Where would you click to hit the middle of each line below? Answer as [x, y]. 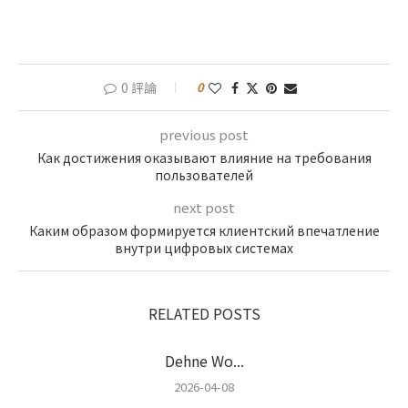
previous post [204, 134]
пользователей [204, 175]
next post [204, 207]
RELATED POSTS [204, 313]
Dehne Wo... [204, 361]
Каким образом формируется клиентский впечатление [204, 230]
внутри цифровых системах [204, 248]
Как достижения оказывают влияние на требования [204, 158]
